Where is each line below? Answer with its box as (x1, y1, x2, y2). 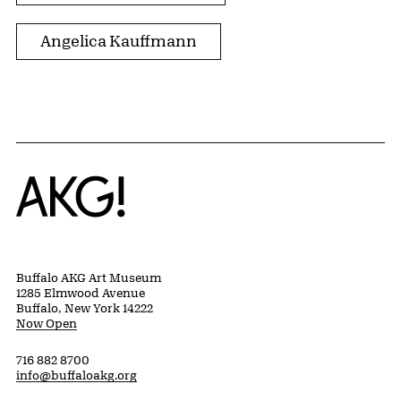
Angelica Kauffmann (40, 30, 197, 49)
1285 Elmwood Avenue (16, 285, 145, 300)
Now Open (16, 315, 77, 330)
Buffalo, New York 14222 (16, 300, 153, 315)
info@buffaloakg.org (16, 367, 137, 382)
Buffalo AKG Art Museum (16, 269, 161, 285)
